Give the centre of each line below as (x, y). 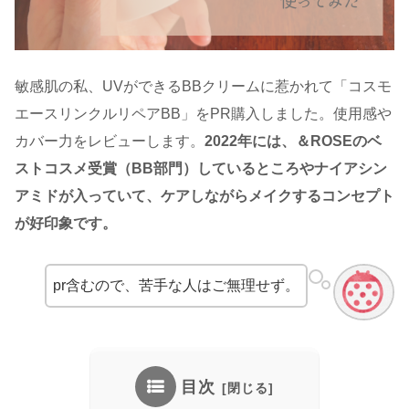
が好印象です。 (66, 224)
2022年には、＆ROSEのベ (293, 142)
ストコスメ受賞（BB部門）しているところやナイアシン (201, 169)
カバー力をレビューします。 (110, 142)
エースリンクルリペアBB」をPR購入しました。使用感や (203, 114)
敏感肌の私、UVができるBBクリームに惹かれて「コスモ (203, 87)
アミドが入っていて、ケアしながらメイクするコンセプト (204, 196)
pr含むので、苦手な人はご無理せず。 (177, 286)
